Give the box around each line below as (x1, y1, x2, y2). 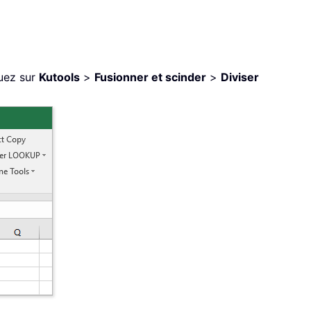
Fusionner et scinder (94, 70, 206, 85)
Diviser (221, 70, 259, 85)
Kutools (39, 70, 80, 85)
